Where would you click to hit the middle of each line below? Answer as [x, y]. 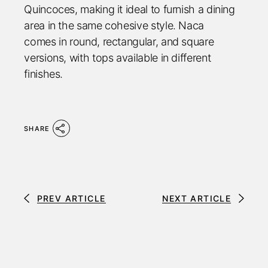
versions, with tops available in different [118, 58]
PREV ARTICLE [71, 198]
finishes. [44, 74]
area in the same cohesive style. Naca [114, 25]
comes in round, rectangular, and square [119, 42]
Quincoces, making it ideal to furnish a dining [130, 9]
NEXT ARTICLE [197, 198]
